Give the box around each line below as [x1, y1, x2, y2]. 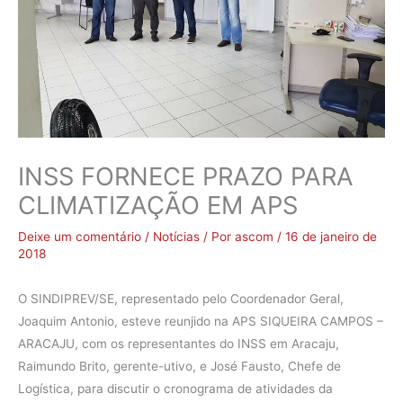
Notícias [153, 229, 200, 245]
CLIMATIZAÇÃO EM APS [18, 190, 298, 221]
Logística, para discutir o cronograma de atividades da [18, 381, 333, 396]
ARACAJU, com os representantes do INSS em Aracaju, [18, 336, 339, 351]
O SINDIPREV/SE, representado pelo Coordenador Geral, [18, 291, 344, 306]
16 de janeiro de [285, 229, 377, 245]
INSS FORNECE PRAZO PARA [18, 161, 354, 193]
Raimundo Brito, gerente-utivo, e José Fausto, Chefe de [18, 358, 341, 373]
